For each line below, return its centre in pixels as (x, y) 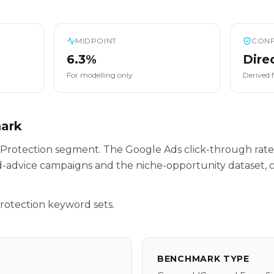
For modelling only (100, 75)
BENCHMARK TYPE (203, 259)
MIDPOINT (96, 41)
